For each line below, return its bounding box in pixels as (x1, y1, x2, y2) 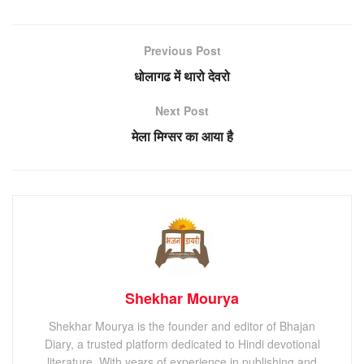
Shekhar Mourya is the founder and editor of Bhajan (49, 317, 315, 334)
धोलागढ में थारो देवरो (134, 66, 230, 85)
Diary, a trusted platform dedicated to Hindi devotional (44, 335, 320, 352)
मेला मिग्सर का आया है (131, 126, 233, 145)
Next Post (155, 102, 209, 119)
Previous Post (143, 41, 221, 58)
